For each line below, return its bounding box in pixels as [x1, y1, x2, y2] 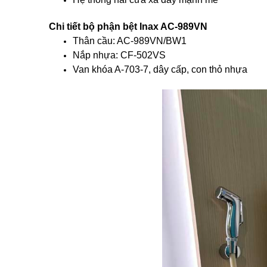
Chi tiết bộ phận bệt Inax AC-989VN [49, 21, 207, 32]
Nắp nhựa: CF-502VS [73, 50, 166, 60]
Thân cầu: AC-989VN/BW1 [73, 36, 187, 46]
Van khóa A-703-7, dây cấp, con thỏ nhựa [73, 64, 247, 74]
